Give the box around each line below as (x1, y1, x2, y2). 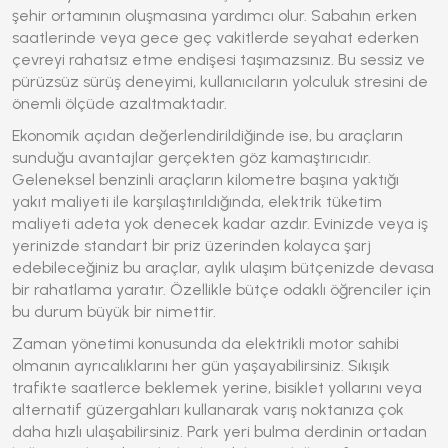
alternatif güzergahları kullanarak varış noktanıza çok (12, 400, 404, 419)
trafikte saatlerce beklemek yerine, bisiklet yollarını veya (12, 378, 422, 397)
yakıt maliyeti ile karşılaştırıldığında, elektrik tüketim (12, 192, 382, 211)
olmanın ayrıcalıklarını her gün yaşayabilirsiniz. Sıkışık (12, 356, 390, 375)
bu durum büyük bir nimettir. (12, 302, 216, 321)
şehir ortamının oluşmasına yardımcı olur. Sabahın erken (12, 6, 417, 25)
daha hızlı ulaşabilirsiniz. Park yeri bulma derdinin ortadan (12, 422, 427, 441)
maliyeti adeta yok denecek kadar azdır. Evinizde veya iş (12, 214, 428, 233)
